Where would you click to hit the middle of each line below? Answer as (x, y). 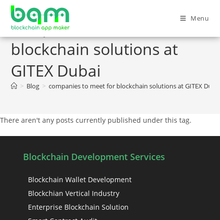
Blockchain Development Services (94, 157)
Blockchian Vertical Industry (74, 193)
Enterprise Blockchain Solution (79, 207)
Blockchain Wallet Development (80, 179)
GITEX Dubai (56, 70)
